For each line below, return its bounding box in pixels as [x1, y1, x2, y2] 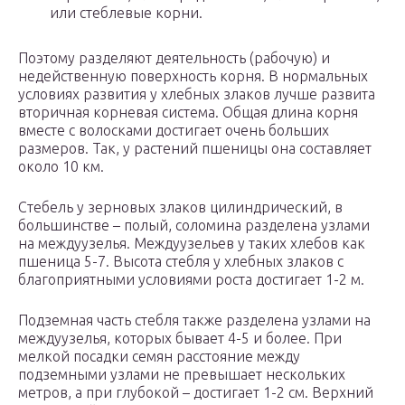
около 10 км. [18, 158, 104, 175]
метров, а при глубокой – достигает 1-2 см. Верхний [18, 384, 373, 401]
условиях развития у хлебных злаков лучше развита [18, 86, 375, 103]
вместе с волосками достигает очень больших [18, 122, 329, 139]
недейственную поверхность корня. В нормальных [18, 68, 368, 85]
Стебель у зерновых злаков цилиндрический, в [18, 199, 343, 216]
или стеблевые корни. [50, 5, 202, 22]
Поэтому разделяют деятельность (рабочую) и [18, 50, 330, 67]
